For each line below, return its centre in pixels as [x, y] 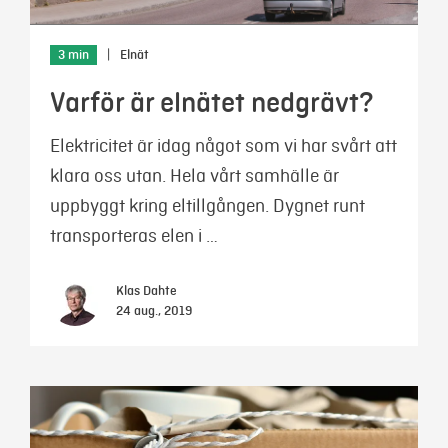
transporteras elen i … [134, 235]
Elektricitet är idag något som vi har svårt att [223, 145]
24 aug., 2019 [154, 311]
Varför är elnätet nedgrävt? [212, 102]
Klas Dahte [146, 291]
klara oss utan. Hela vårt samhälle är [194, 175]
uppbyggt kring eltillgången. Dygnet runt [207, 205]
